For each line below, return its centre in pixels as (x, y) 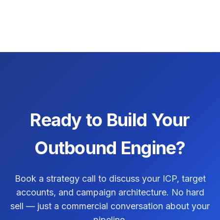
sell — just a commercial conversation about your (110, 206)
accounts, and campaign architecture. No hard (110, 192)
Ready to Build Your (110, 120)
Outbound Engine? (110, 148)
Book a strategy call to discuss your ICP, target (110, 178)
